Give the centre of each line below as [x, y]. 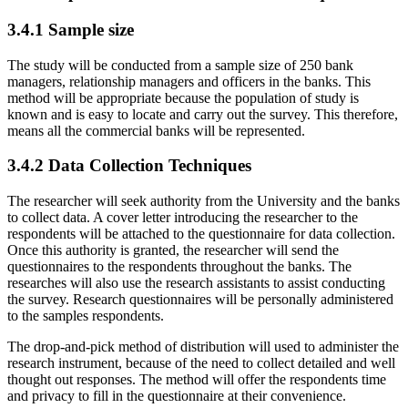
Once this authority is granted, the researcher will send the [173, 250]
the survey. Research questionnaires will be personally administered [200, 300]
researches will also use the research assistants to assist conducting [196, 283]
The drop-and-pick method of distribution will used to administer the [203, 347]
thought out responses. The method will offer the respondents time [197, 380]
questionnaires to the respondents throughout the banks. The [179, 267]
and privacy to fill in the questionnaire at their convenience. [177, 396]
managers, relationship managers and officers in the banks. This [189, 81]
